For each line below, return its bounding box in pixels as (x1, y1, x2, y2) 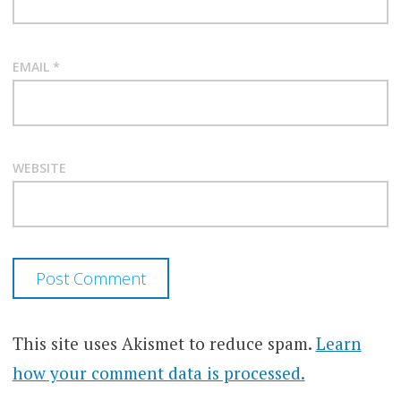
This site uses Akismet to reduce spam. (12, 332, 316, 355)
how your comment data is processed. (12, 362, 305, 385)
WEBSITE (12, 159, 66, 177)
